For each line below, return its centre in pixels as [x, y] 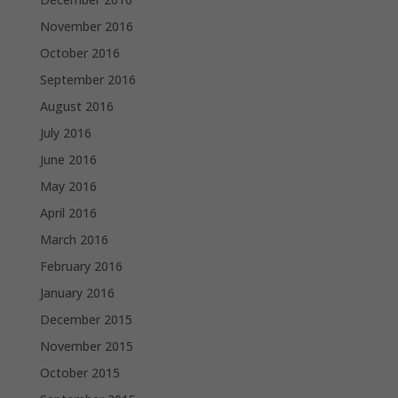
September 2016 [88, 79]
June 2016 [68, 159]
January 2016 [77, 292]
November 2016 [86, 26]
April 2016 [68, 212]
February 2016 [81, 266]
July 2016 [65, 132]
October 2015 [80, 372]
